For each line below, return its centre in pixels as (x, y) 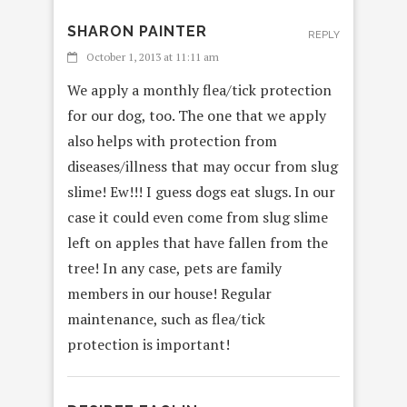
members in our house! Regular (169, 293)
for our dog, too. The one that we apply (197, 115)
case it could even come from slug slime (198, 217)
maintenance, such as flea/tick (166, 318)
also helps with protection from (172, 140)
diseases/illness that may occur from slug (203, 166)
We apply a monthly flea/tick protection (199, 89)
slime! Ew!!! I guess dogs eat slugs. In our (201, 191)
